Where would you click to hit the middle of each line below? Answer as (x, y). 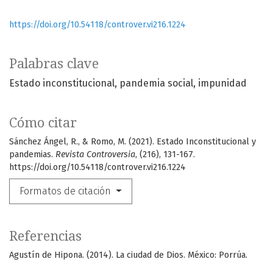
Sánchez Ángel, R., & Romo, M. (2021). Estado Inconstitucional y (133, 142)
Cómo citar (43, 123)
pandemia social (156, 83)
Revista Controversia (95, 155)
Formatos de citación (66, 191)
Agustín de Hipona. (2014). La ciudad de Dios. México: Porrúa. (128, 255)
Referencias (45, 236)
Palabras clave (54, 64)
